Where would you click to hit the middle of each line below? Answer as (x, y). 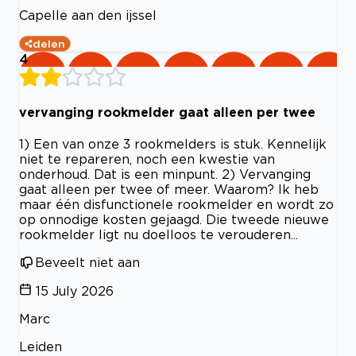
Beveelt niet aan (87, 263)
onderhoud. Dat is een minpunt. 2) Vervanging (165, 174)
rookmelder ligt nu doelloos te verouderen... (159, 235)
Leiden (41, 347)
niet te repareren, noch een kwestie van (147, 159)
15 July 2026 (75, 291)
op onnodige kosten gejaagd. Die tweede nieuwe (174, 220)
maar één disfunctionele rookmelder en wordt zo (176, 205)
